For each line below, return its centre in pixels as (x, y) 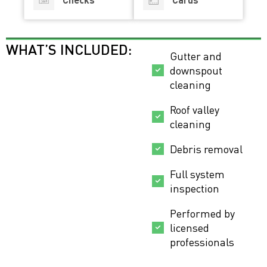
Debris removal (206, 149)
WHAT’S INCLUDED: (69, 49)
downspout (196, 71)
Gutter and (195, 56)
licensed (189, 228)
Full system (197, 174)
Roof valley (194, 110)
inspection (194, 189)
